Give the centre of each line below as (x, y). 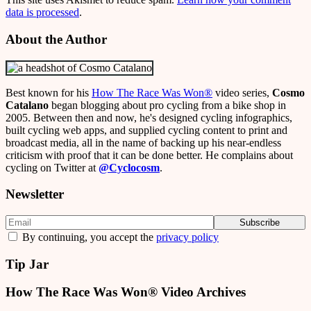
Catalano (27, 105)
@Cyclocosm (129, 167)
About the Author (56, 39)
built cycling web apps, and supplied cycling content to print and (146, 130)
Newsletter (35, 194)
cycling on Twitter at (52, 167)
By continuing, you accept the (88, 237)
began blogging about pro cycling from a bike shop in (167, 105)
